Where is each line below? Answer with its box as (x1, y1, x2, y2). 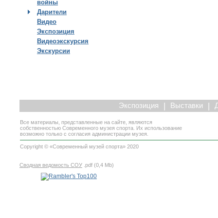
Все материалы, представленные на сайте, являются (20, 119, 152, 125)
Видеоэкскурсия (37, 37, 89, 45)
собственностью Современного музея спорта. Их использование (20, 125, 182, 131)
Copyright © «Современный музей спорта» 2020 (20, 144, 139, 149)
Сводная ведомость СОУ (19, 162, 82, 168)
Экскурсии (37, 47, 70, 54)
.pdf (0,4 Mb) (82, 162, 114, 168)
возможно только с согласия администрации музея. (20, 131, 148, 137)
